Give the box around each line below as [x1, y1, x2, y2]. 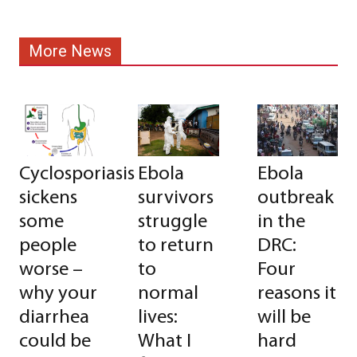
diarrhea [19, 308, 89, 328]
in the [257, 213, 305, 233]
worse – [19, 261, 83, 280]
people [19, 237, 76, 257]
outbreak [257, 189, 334, 209]
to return [138, 237, 214, 257]
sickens [19, 189, 77, 209]
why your [19, 284, 97, 304]
